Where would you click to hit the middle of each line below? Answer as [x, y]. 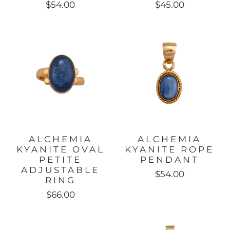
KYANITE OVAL [60, 149]
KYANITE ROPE [170, 149]
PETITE [61, 159]
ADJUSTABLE [61, 170]
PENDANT [169, 159]
